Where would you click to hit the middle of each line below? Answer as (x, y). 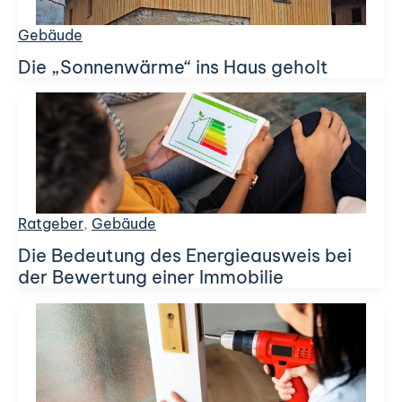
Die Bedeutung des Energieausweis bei (185, 256)
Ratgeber (51, 224)
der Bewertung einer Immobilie (151, 277)
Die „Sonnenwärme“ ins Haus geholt (173, 67)
